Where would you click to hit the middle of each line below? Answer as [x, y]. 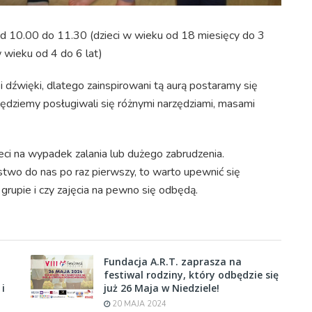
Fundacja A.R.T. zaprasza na [173, 261]
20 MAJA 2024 [138, 304]
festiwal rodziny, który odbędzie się [191, 274]
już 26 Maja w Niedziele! [162, 288]
